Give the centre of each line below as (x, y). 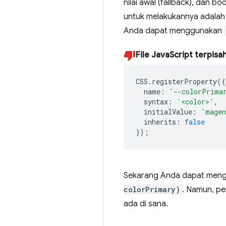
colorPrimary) (152, 189)
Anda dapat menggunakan (174, 31)
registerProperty (184, 81)
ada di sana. (146, 204)
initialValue (168, 111)
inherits (160, 122)
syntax (156, 101)
